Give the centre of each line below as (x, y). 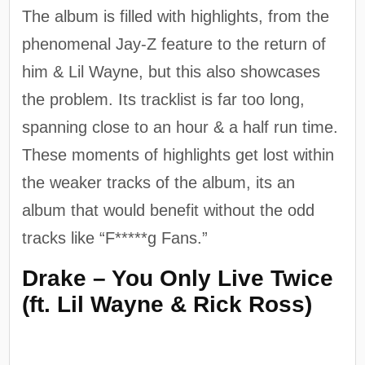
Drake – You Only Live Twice (178, 278)
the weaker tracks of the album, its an (159, 182)
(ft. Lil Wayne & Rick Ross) (167, 304)
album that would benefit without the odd (169, 210)
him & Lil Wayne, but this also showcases (172, 71)
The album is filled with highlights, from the (176, 16)
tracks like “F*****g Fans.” (115, 237)
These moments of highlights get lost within (178, 154)
